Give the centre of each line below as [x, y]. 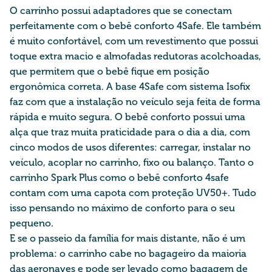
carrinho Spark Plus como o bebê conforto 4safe [119, 177]
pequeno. [33, 223]
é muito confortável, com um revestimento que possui [134, 41]
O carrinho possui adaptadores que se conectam [121, 10]
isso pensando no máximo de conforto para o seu [122, 208]
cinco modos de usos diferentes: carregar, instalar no [130, 147]
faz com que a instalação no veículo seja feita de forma [135, 101]
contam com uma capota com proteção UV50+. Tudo [133, 192]
